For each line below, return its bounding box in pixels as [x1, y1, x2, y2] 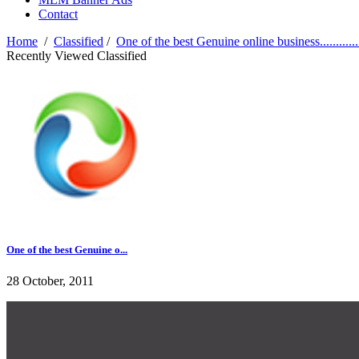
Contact [38, 7, 78, 22]
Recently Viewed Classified [6, 49, 147, 63]
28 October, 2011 [6, 274, 94, 288]
